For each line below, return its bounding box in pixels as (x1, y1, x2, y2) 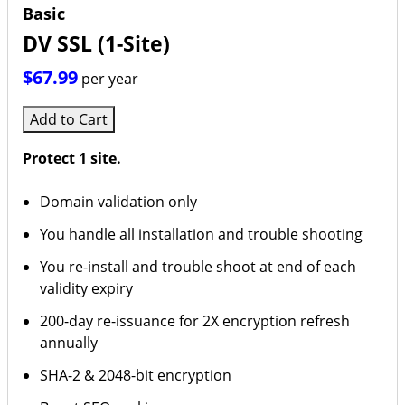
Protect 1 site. (23, 148, 121, 168)
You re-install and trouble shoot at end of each (40, 257, 357, 277)
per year (81, 69, 138, 89)
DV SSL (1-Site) (23, 30, 170, 58)
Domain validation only (40, 192, 198, 212)
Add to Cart (30, 109, 108, 129)
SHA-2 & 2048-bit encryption (40, 365, 232, 385)
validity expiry (40, 278, 134, 298)
